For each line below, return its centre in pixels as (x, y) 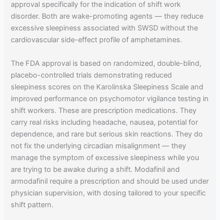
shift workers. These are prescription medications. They (104, 110)
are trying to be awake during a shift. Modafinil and (96, 169)
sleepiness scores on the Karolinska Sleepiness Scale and (107, 87)
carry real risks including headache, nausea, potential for (105, 122)
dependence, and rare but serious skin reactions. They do (107, 134)
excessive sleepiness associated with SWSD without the (105, 28)
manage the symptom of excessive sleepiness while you (105, 157)
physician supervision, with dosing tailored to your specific (109, 193)
